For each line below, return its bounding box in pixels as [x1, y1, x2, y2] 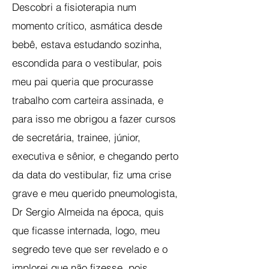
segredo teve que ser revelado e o [12, 243, 168, 255]
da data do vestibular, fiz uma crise [12, 168, 171, 181]
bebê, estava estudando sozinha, [12, 38, 162, 50]
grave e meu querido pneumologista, [12, 187, 178, 199]
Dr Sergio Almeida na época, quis [12, 205, 164, 218]
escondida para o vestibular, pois [12, 56, 162, 69]
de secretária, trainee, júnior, [12, 131, 141, 144]
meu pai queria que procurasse [12, 75, 153, 88]
